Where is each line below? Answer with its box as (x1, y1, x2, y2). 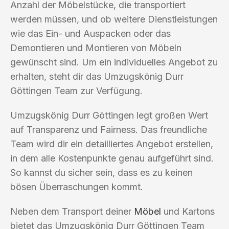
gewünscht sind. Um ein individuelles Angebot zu (10, 56, 218, 67)
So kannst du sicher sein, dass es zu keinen (10, 167, 193, 178)
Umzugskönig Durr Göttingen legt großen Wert (10, 109, 208, 121)
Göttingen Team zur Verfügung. (10, 85, 143, 96)
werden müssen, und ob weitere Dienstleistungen (10, 13, 218, 25)
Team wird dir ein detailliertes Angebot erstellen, (10, 138, 213, 149)
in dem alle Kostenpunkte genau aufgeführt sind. (10, 152, 214, 164)
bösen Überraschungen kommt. (10, 181, 143, 192)
